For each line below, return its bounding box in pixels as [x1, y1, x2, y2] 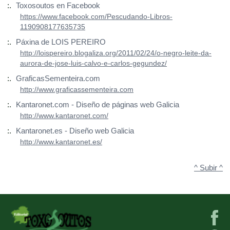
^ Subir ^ [194, 164, 223, 172]
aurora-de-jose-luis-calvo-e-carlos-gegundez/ [20, 59, 167, 68]
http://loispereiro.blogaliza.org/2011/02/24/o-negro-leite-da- [20, 49, 212, 57]
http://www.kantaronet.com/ [20, 111, 108, 120]
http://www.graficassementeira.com [20, 85, 133, 94]
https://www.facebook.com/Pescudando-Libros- [20, 12, 172, 21]
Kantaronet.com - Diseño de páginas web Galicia [16, 101, 179, 109]
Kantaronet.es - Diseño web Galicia [16, 127, 134, 136]
